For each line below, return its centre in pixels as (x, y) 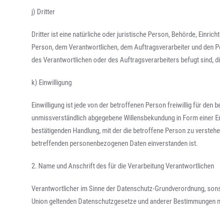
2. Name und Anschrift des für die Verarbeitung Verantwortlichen (123, 166)
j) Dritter (43, 12)
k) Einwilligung (52, 82)
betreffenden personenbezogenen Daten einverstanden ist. (115, 143)
